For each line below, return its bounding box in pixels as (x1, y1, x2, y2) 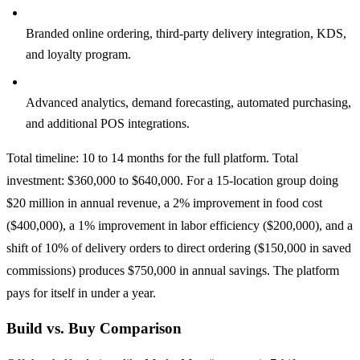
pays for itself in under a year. (6, 286, 156, 301)
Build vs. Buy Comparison (6, 319, 182, 337)
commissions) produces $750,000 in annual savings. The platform (6, 264, 339, 278)
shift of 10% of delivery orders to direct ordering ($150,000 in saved (6, 241, 351, 256)
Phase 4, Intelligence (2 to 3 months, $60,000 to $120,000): (26, 75, 337, 89)
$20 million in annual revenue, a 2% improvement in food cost (6, 196, 322, 211)
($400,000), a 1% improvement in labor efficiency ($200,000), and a (6, 219, 353, 233)
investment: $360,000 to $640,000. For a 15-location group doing (6, 174, 338, 188)
